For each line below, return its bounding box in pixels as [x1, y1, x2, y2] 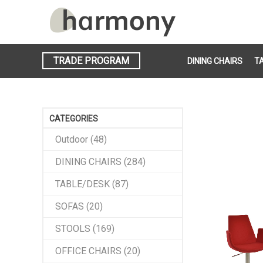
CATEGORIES [49, 114, 98, 123]
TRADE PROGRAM [53, 55, 129, 66]
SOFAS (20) [55, 201, 103, 212]
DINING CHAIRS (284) [55, 156, 146, 167]
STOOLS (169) [55, 223, 114, 234]
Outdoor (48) [55, 134, 107, 145]
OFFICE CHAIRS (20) [55, 245, 140, 257]
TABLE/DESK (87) [55, 178, 129, 190]
